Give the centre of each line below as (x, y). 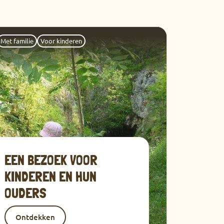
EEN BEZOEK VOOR (51, 160)
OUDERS (25, 193)
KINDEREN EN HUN (50, 177)
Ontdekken (35, 217)
